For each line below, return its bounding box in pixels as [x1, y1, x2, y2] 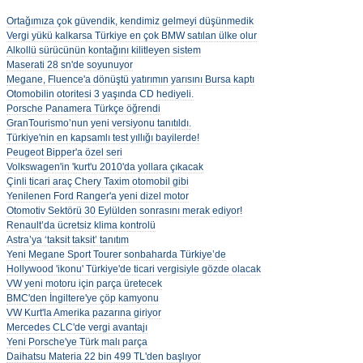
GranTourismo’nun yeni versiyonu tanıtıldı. [6, 117, 191, 129]
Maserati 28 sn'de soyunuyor [6, 59, 133, 70]
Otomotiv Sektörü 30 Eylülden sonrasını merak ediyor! [6, 205, 242, 216]
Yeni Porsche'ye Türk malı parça [6, 336, 147, 348]
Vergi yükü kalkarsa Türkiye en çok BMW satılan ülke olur [6, 30, 257, 41]
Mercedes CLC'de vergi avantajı [6, 322, 147, 333]
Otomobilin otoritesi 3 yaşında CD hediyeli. [6, 88, 194, 100]
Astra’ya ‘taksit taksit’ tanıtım [6, 234, 129, 246]
